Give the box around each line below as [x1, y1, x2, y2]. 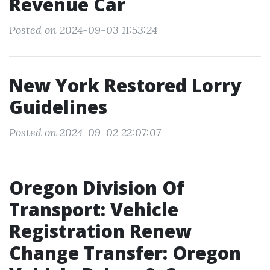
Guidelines [9, 95, 107, 119]
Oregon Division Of [9, 175, 184, 200]
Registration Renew [9, 219, 192, 243]
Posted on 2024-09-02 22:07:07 [9, 125, 161, 139]
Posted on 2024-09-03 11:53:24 [9, 23, 157, 37]
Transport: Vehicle [9, 197, 178, 222]
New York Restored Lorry [9, 73, 241, 98]
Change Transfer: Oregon [9, 240, 241, 265]
